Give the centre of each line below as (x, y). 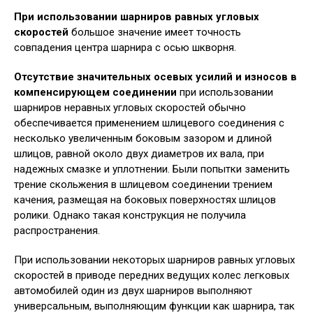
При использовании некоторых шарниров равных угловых (154, 260)
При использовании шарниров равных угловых (137, 17)
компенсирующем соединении (95, 92)
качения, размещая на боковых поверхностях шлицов (145, 200)
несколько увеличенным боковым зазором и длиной (143, 138)
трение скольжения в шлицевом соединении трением (143, 184)
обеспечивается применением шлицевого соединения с (149, 123)
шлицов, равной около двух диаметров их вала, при (139, 154)
